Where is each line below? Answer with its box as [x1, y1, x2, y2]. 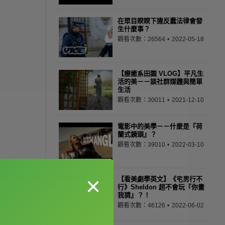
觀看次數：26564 [118, 36, 167, 43]
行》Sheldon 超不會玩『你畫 [118, 183, 204, 191]
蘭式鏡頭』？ [118, 131, 157, 138]
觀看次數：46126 [118, 202, 167, 209]
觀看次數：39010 [118, 141, 167, 148]
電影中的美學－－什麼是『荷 [118, 123, 202, 130]
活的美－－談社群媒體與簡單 [118, 78, 202, 85]
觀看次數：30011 [118, 96, 167, 103]
